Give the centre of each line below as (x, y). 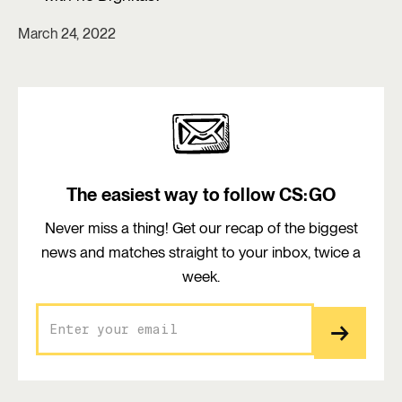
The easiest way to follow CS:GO (201, 195)
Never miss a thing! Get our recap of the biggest (201, 228)
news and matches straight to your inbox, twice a (201, 252)
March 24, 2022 (67, 34)
